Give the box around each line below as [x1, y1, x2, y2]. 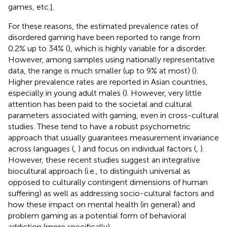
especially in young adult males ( [8, 88, 125, 98]
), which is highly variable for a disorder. [68, 43, 206, 53]
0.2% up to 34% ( [8, 43, 68, 53]
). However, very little [125, 88, 202, 98]
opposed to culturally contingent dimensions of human [8, 177, 208, 187]
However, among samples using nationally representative [8, 54, 215, 64]
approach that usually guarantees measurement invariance [8, 132, 219, 142]
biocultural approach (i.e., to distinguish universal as [8, 166, 191, 176]
